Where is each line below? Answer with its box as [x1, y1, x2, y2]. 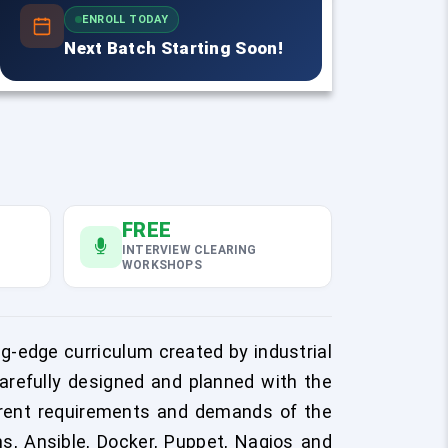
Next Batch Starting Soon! [64, 38, 283, 59]
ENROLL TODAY [82, 13, 169, 27]
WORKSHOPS [122, 258, 202, 272]
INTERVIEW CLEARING [122, 243, 257, 257]
